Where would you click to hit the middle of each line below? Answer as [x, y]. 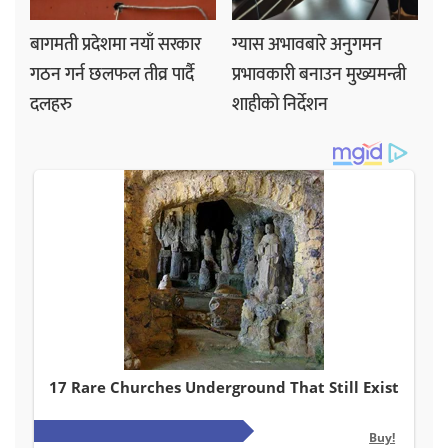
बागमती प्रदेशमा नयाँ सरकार [115, 45]
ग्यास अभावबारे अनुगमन [307, 45]
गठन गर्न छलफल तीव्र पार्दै [112, 75]
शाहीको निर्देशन [280, 105]
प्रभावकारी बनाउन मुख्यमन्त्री [319, 75]
